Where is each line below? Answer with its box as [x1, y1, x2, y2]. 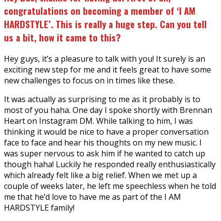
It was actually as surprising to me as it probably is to [4, 93, 200, 105]
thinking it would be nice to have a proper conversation [4, 126, 209, 137]
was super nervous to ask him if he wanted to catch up [4, 147, 205, 159]
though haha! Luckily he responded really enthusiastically [4, 158, 216, 170]
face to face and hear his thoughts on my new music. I [4, 137, 202, 148]
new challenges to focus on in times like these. [4, 74, 175, 86]
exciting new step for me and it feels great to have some [4, 64, 211, 75]
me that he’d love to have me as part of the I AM [4, 191, 181, 202]
